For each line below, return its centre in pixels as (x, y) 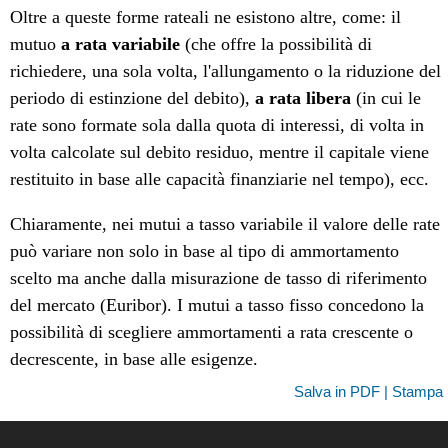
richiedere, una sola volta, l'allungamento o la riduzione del (226, 71)
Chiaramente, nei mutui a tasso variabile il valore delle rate (225, 224)
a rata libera (303, 98)
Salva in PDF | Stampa (368, 392)
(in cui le (386, 98)
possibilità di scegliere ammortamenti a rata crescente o (212, 332)
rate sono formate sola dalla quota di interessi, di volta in (217, 125)
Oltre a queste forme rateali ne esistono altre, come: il (206, 17)
